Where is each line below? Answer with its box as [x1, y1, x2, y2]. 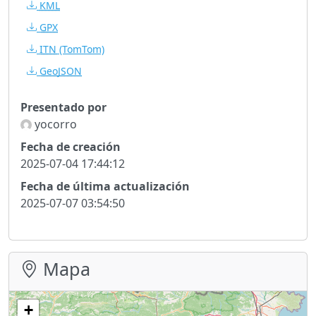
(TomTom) [56, 42, 104, 56]
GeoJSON [39, 63, 82, 78]
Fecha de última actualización [20, 178, 190, 194]
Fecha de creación [20, 138, 121, 154]
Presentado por [20, 99, 107, 115]
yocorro [32, 116, 77, 132]
